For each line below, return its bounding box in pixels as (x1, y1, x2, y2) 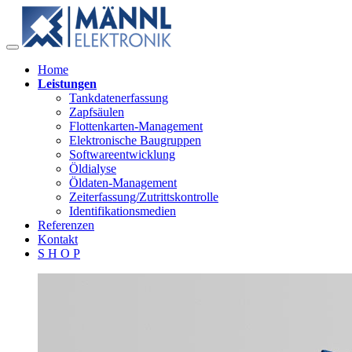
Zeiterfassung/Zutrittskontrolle (69, 189, 218, 203)
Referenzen (38, 218, 94, 232)
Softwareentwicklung (69, 147, 175, 161)
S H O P (38, 246, 80, 260)
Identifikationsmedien (69, 203, 176, 218)
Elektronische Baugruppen (69, 133, 201, 147)
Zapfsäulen (69, 104, 124, 119)
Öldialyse (69, 161, 116, 175)
